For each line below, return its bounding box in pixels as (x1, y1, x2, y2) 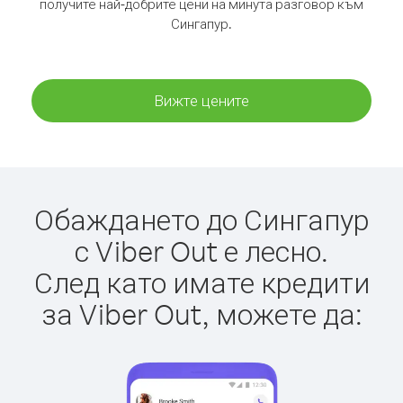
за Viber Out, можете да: (40, 295, 363, 332)
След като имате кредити (33, 264, 370, 300)
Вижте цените (154, 91, 249, 110)
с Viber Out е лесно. (75, 232, 328, 269)
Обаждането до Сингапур (33, 201, 370, 237)
